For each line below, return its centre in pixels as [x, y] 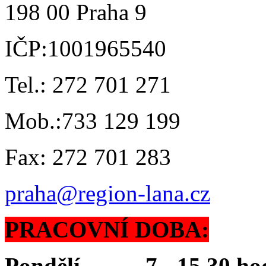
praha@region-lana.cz [107, 193]
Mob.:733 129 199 [93, 121]
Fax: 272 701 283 [88, 157]
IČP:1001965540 [85, 48]
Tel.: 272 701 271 [88, 84]
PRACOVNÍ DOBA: [107, 229]
